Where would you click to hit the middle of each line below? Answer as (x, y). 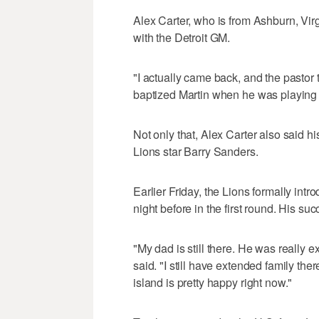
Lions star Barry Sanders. (196, 152)
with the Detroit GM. (182, 38)
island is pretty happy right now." (213, 283)
